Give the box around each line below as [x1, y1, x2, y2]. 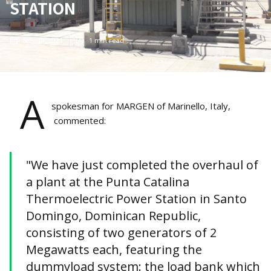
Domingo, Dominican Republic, [26, 207, 201, 224]
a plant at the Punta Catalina [26, 174, 189, 191]
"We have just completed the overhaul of [26, 157, 258, 174]
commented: [51, 114, 106, 127]
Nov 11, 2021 [23, 36, 63, 45]
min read [93, 36, 124, 45]
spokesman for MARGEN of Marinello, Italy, [51, 100, 230, 113]
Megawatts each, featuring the [26, 241, 202, 258]
